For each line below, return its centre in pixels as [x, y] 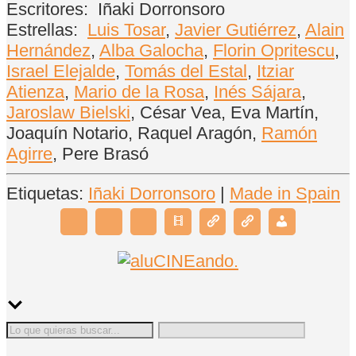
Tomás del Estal [186, 72]
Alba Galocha [151, 51]
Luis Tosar [126, 30]
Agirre [29, 154]
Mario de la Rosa [139, 92]
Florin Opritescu [274, 51]
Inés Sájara [257, 92]
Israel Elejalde [61, 72]
